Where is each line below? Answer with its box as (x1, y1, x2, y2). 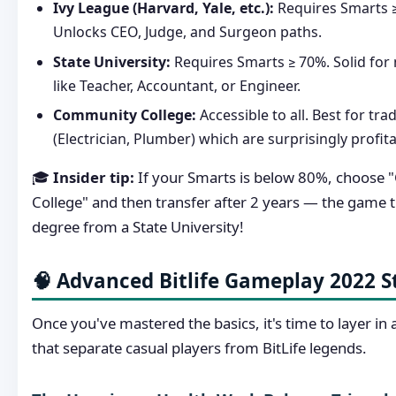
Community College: (53, 105, 196, 126)
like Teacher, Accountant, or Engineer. (53, 75, 301, 95)
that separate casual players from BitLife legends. (32, 337, 367, 358)
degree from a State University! (32, 217, 244, 238)
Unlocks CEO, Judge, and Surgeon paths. (53, 22, 322, 42)
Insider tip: (53, 167, 134, 188)
